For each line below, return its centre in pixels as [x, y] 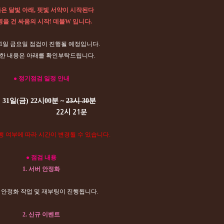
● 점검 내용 [41, 157]
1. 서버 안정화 [41, 169]
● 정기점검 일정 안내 [41, 78]
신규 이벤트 [43, 214]
